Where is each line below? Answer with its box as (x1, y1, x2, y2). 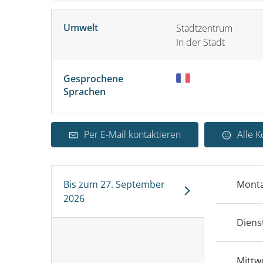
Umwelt (63, 21, 98, 34)
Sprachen (63, 85, 106, 98)
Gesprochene (63, 72, 123, 85)
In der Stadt (176, 36, 225, 49)
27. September (100, 178, 165, 191)
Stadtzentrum (176, 22, 232, 35)
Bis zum (63, 178, 98, 191)
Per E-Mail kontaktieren (84, 128, 181, 141)
